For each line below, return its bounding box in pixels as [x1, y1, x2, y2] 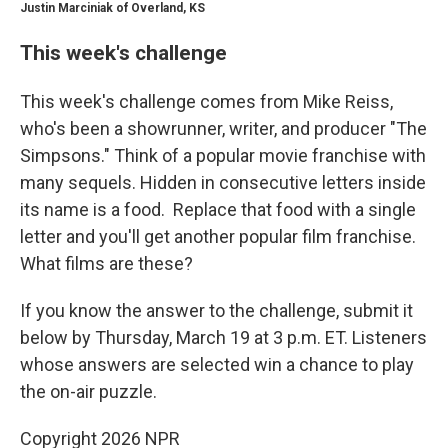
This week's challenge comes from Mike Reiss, [20, 91, 393, 113]
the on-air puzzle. [20, 381, 157, 403]
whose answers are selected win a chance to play [20, 354, 414, 376]
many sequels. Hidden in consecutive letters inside [20, 172, 426, 194]
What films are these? [20, 253, 193, 275]
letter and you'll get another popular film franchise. [20, 226, 416, 248]
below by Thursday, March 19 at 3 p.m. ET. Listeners [20, 327, 427, 349]
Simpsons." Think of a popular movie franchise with [20, 145, 426, 167]
